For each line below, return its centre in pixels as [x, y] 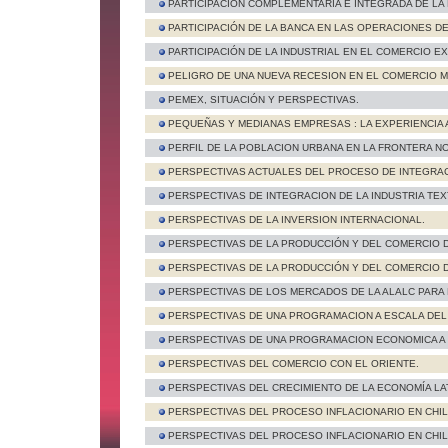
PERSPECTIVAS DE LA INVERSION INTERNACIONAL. [296, 219]
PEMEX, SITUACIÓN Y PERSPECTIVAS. [263, 99]
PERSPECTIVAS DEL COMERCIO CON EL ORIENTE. [293, 363]
